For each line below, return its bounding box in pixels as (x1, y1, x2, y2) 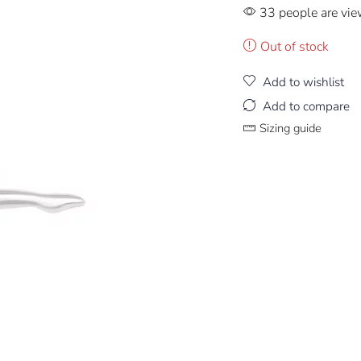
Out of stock (260, 38, 329, 56)
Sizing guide (259, 120, 322, 137)
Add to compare (263, 98, 350, 115)
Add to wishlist (263, 73, 344, 91)
